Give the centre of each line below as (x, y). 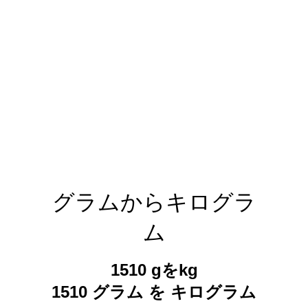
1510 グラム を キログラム (154, 292)
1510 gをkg (154, 270)
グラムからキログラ (154, 202)
